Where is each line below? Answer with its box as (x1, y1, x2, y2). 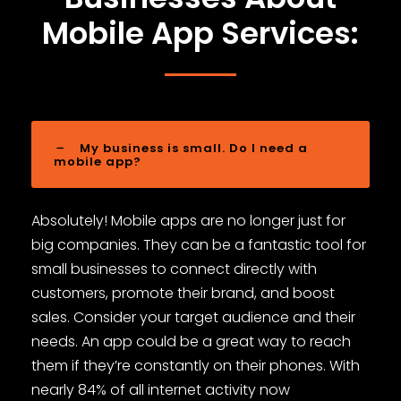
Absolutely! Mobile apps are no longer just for (31, 210, 346, 232)
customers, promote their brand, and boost (31, 283, 335, 304)
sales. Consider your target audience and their (31, 307, 355, 328)
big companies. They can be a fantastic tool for (31, 235, 366, 256)
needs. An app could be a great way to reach (31, 331, 351, 353)
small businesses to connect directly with (31, 259, 317, 280)
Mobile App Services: (42, 12, 359, 55)
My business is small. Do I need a (80, 140, 308, 158)
